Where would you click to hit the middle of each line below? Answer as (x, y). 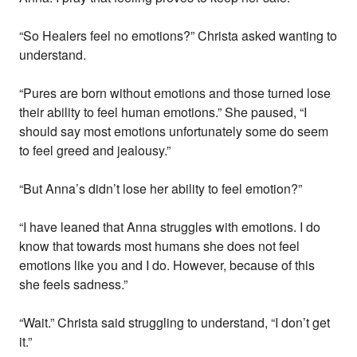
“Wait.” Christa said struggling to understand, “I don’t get (175, 323)
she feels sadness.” (74, 284)
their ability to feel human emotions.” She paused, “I (163, 112)
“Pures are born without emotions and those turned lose (175, 93)
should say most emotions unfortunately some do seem (174, 131)
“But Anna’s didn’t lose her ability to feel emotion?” (161, 189)
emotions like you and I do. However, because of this (167, 265)
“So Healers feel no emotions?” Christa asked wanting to (178, 36)
